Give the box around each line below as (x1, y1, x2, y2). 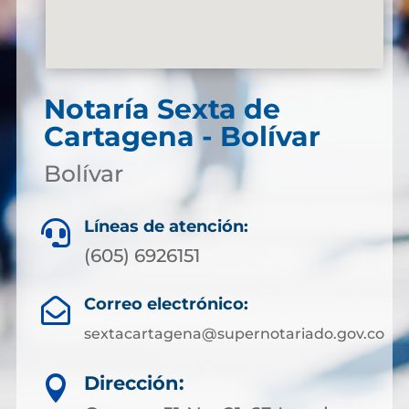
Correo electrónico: (83, 294, 248, 314)
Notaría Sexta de (43, 92, 280, 126)
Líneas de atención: (84, 216, 248, 236)
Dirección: (84, 372, 184, 394)
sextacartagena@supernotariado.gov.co (83, 325, 384, 342)
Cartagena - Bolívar (43, 120, 320, 153)
